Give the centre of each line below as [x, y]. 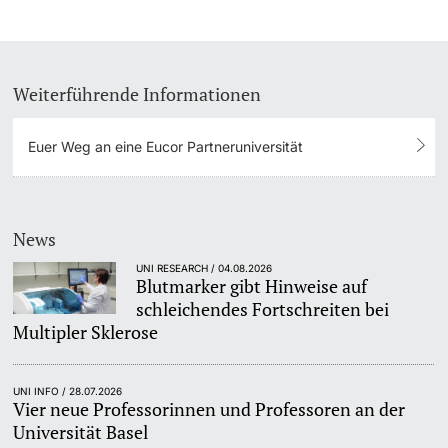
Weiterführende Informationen [137, 93]
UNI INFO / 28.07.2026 [68, 391]
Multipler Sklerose [86, 332]
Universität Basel [81, 432]
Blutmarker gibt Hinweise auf [252, 286]
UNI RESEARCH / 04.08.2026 [204, 268]
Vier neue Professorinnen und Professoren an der [209, 409]
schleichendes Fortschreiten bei [263, 309]
